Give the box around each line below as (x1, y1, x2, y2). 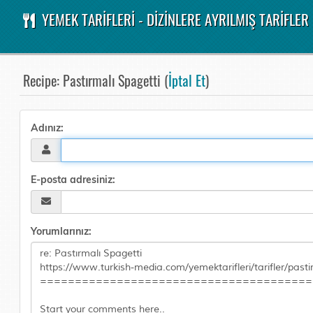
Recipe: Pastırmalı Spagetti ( (23, 70, 169, 91)
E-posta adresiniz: (31, 173, 116, 186)
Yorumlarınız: (31, 225, 92, 238)
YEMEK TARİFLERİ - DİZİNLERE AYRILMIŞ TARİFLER (38, 8, 309, 30)
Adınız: (31, 122, 64, 134)
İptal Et (168, 70, 206, 91)
